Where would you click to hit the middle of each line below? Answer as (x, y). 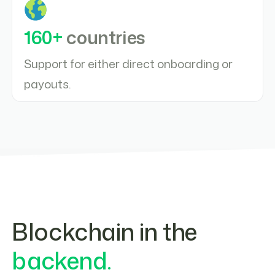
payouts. (48, 84)
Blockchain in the (104, 232)
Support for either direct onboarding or (129, 64)
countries (106, 37)
